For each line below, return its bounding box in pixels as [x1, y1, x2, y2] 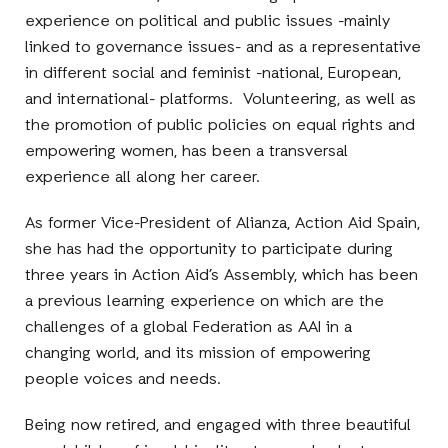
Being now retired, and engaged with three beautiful [25, 414, 412, 437]
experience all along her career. [25, 166, 261, 189]
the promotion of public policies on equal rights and [25, 114, 416, 137]
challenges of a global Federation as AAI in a [25, 316, 353, 339]
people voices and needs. [25, 368, 222, 391]
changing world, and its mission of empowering [25, 342, 372, 365]
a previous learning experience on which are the [25, 290, 385, 313]
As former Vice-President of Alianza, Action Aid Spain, [25, 212, 421, 235]
